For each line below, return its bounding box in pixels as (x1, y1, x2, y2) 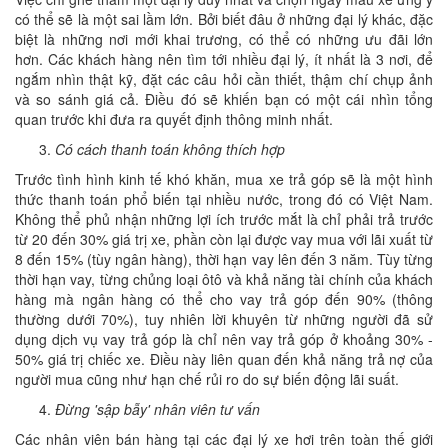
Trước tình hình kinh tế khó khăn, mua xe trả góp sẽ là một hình (15, 169, 433, 190)
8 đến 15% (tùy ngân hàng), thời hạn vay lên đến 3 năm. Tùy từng (15, 249, 433, 270)
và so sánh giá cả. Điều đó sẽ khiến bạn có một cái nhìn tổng (15, 89, 433, 110)
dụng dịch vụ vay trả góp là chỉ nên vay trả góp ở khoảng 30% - (15, 329, 433, 350)
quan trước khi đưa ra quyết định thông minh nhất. (15, 109, 333, 130)
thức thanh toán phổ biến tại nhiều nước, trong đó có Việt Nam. (15, 189, 433, 210)
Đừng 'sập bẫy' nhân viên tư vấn (55, 399, 260, 420)
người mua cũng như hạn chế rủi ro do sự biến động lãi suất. (15, 369, 399, 390)
